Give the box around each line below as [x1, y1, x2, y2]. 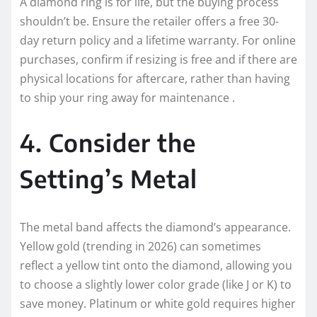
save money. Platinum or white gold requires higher [20, 296, 296, 312]
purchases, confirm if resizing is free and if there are [20, 52, 297, 68]
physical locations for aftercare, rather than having [20, 71, 290, 87]
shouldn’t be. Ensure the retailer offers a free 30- [20, 13, 279, 30]
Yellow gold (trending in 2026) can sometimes [20, 238, 261, 255]
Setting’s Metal [20, 163, 197, 194]
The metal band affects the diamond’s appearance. [20, 219, 291, 236]
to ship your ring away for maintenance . [20, 90, 235, 106]
